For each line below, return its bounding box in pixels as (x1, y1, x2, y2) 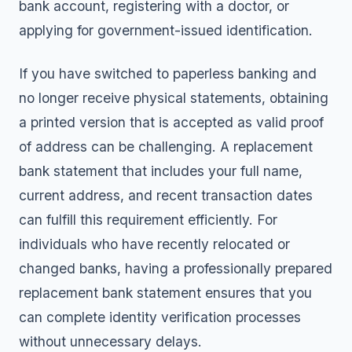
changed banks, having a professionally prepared (19, 260, 332, 277)
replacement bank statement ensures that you (19, 284, 312, 301)
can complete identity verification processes (19, 309, 301, 325)
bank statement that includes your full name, (19, 163, 302, 179)
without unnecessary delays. (19, 333, 202, 350)
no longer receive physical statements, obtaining (19, 90, 328, 106)
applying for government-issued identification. (19, 22, 313, 38)
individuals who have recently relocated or (19, 236, 290, 252)
